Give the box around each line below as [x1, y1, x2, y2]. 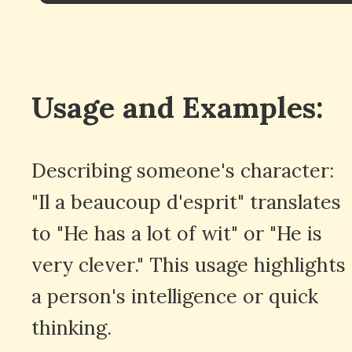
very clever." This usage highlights [31, 251, 346, 277]
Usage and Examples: [31, 87, 324, 126]
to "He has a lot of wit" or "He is [31, 220, 322, 246]
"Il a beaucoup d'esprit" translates [31, 189, 341, 214]
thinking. [31, 314, 112, 340]
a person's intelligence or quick [31, 283, 318, 309]
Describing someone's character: [31, 157, 334, 183]
